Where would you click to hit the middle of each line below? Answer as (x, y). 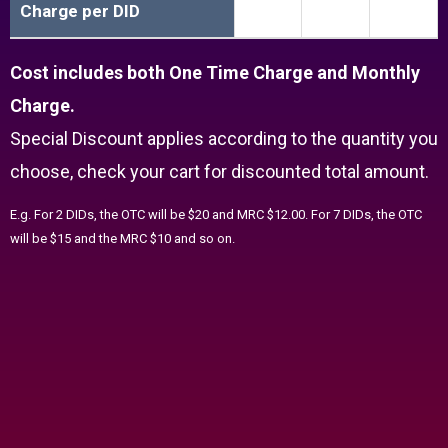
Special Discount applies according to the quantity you (224, 138)
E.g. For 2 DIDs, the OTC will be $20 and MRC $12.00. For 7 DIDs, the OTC (216, 214)
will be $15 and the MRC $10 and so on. (122, 238)
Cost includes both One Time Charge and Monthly (215, 72)
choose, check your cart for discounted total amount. (219, 171)
